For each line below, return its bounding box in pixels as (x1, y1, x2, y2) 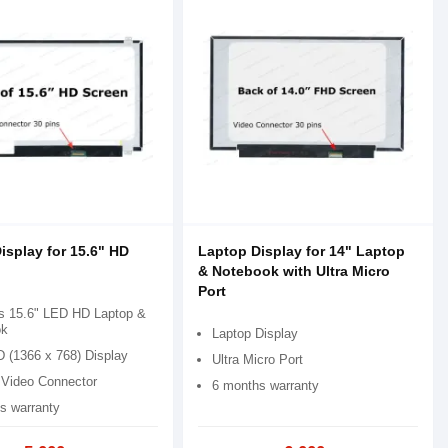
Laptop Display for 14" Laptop (198, 242, 406, 259)
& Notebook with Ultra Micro (198, 262, 391, 279)
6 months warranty (212, 377, 320, 393)
